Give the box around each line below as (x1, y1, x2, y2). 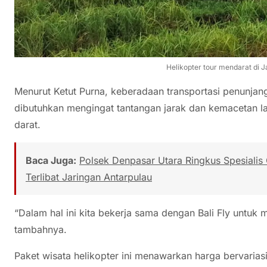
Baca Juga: (26, 154, 76, 166)
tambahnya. (14, 223, 67, 235)
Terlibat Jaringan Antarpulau (26, 170, 152, 183)
